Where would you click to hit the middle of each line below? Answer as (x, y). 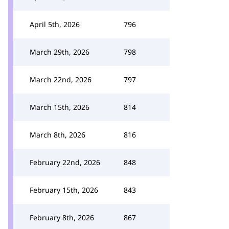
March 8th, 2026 (58, 135)
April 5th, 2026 (55, 24)
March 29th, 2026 (60, 52)
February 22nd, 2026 (65, 162)
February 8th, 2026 (62, 217)
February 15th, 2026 (64, 190)
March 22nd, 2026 (61, 79)
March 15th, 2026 (60, 107)
